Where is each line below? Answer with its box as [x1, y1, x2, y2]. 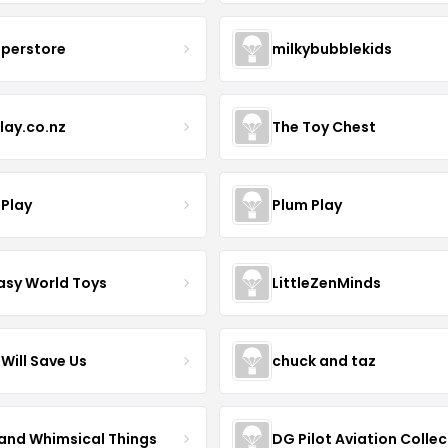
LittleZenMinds [271, 272, 381, 293]
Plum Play [271, 194, 342, 215]
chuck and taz [271, 350, 376, 371]
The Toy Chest [271, 116, 376, 137]
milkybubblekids [271, 38, 392, 59]
